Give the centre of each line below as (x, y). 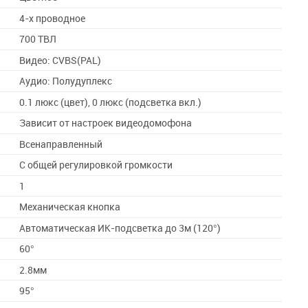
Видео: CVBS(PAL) (60, 60)
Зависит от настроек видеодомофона (106, 123)
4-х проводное (53, 18)
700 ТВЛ (38, 39)
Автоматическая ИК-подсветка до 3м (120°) (120, 228)
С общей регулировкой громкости (96, 165)
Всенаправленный (61, 144)
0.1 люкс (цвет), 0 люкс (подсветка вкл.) (111, 102)
